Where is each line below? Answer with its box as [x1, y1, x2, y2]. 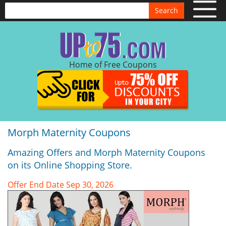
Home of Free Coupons [69, 59, 157, 70]
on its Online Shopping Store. [8, 159, 132, 171]
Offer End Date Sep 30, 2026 [8, 179, 114, 190]
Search [155, 6, 178, 15]
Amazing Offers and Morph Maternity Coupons [8, 146, 205, 158]
